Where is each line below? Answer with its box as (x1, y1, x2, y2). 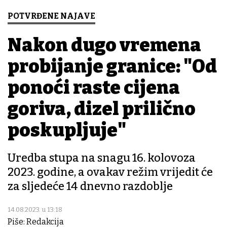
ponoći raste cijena (8, 77, 180, 99)
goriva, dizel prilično (8, 98, 196, 121)
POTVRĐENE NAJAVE (8, 11, 95, 21)
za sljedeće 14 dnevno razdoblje (8, 179, 173, 194)
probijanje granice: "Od (8, 55, 217, 78)
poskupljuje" (8, 119, 126, 142)
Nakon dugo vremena (8, 34, 201, 57)
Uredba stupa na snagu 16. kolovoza (8, 151, 196, 165)
